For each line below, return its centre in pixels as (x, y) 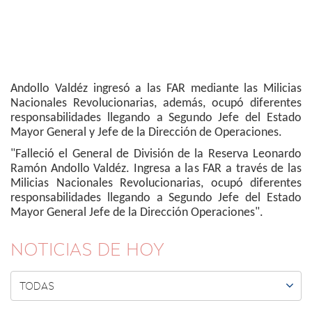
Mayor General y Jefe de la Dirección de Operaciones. (146, 133)
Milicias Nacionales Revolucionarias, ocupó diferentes (156, 184)
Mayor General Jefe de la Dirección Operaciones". (137, 213)
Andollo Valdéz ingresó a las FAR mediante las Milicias (156, 89)
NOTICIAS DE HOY (87, 250)
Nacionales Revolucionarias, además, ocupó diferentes (156, 104)
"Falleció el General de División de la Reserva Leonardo (156, 155)
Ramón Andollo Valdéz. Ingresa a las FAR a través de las (156, 169)
